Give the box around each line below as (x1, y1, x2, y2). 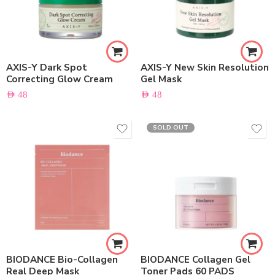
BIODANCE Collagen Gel (141, 254, 250, 266)
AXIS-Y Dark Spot (6, 61, 87, 74)
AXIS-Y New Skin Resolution (141, 61, 269, 74)
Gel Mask (141, 73, 182, 85)
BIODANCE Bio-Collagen (6, 254, 118, 266)
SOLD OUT (153, 123, 188, 132)
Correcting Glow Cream (6, 73, 113, 85)
